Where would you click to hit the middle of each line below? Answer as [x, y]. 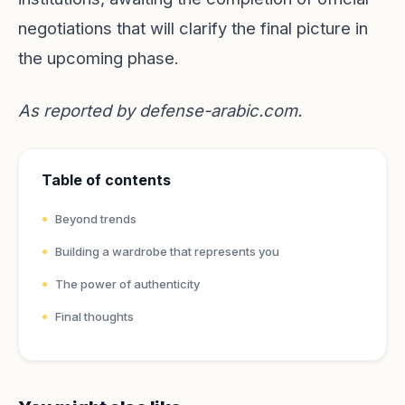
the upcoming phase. [99, 58]
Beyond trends [96, 219]
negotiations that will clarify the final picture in [193, 28]
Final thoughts [94, 316]
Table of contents [106, 180]
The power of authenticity [127, 284]
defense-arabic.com [218, 110]
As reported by [79, 110]
